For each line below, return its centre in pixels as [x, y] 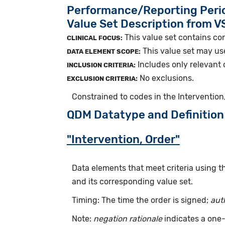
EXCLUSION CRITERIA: [102, 78]
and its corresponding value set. [132, 181]
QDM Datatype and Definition [145, 115]
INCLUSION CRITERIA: [101, 65]
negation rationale [128, 218]
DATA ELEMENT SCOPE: [103, 51]
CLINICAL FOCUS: [94, 38]
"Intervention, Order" [123, 139]
